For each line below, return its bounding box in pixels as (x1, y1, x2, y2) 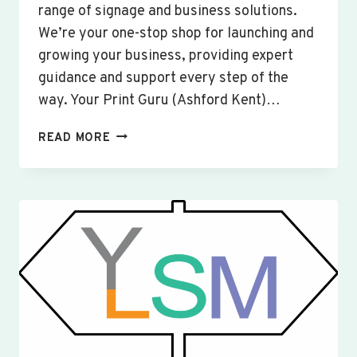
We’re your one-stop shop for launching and (38, 24, 314, 43)
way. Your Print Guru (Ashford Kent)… (38, 91, 280, 110)
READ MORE (38, 130, 111, 146)
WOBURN (109, 200, 163, 216)
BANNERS (109, 182, 168, 198)
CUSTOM (109, 127, 161, 143)
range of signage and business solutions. (38, 2, 297, 21)
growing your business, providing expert (38, 46, 293, 65)
